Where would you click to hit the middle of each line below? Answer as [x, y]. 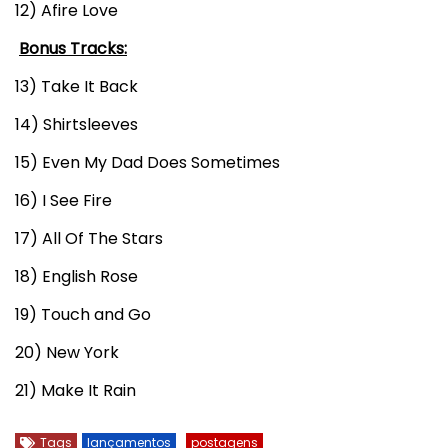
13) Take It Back [76, 87]
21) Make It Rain [75, 391]
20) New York [67, 353]
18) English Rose [76, 277]
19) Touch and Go [83, 315]
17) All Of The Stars [89, 239]
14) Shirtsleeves [76, 125]
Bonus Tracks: [73, 49]
